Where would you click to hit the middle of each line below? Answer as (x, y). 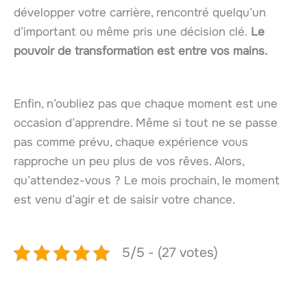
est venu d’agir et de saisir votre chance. (124, 200)
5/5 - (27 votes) (170, 253)
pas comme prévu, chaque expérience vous (131, 143)
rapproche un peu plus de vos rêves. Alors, (129, 162)
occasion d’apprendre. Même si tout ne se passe (146, 123)
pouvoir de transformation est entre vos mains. (140, 51)
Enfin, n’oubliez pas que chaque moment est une (146, 104)
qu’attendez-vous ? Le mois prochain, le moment (147, 181)
